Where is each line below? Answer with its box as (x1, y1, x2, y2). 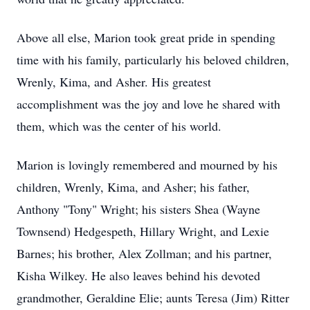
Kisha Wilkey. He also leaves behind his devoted (17, 267, 260, 284)
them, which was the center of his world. (17, 118, 221, 134)
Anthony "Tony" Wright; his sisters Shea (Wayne (17, 201, 260, 217)
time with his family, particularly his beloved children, (17, 51, 289, 68)
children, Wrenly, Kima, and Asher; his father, (17, 179, 250, 195)
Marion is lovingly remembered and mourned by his (17, 156, 277, 173)
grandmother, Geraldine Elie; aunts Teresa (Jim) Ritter (17, 289, 289, 306)
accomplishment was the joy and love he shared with (17, 95, 280, 112)
